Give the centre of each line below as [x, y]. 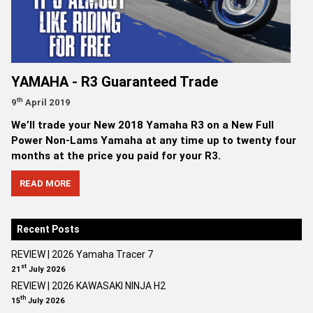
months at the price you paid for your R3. [116, 155]
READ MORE [45, 183]
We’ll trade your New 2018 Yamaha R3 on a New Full [143, 124]
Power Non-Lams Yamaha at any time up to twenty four [154, 140]
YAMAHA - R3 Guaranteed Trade [115, 81]
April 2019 [47, 102]
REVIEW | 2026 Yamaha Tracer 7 [82, 254]
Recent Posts [48, 229]
